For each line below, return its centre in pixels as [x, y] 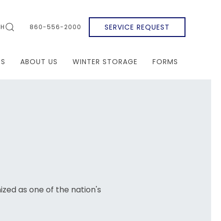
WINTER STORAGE [105, 62]
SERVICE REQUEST [137, 27]
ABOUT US [39, 62]
